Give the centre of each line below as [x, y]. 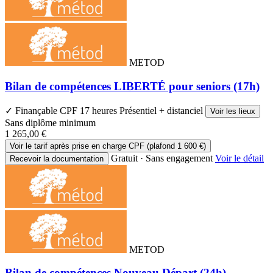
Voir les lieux [233, 111]
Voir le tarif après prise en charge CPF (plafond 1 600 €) [108, 146]
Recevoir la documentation [57, 158]
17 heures [100, 110]
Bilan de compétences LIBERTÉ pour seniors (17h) [132, 86]
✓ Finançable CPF [42, 110]
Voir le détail [239, 158]
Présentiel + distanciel [162, 110]
